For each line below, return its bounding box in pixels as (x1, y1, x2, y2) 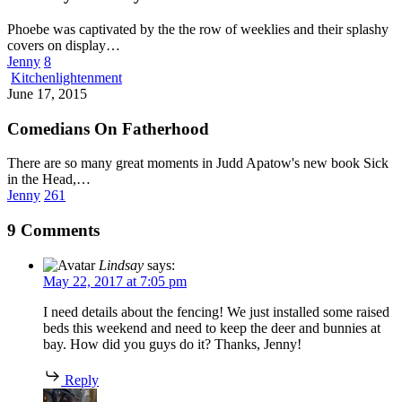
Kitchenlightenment (11, 69, 122, 85)
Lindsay (99, 257, 144, 273)
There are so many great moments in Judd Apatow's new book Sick (7, 155, 389, 171)
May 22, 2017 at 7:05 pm (43, 273, 187, 289)
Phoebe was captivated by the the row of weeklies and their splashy (7, 21, 389, 37)
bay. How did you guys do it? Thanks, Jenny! (43, 336, 301, 352)
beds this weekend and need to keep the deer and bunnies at (43, 319, 380, 336)
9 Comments (7, 221, 100, 240)
